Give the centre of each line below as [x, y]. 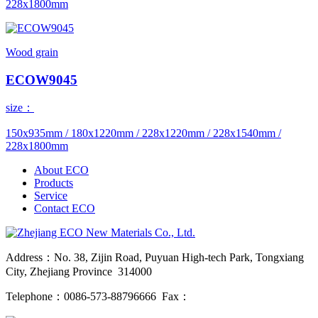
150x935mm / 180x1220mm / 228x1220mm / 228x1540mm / [143, 133]
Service [51, 196]
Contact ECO [65, 209]
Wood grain [32, 52]
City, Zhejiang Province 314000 [79, 272]
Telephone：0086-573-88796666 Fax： [98, 297]
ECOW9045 [42, 79]
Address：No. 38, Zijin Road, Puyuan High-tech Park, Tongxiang [155, 258]
